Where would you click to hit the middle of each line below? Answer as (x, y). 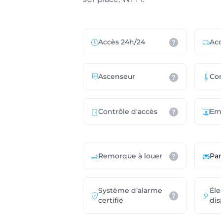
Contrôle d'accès (128, 111)
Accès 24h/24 (122, 42)
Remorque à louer (130, 156)
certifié (111, 200)
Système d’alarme (130, 190)
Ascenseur (117, 77)
